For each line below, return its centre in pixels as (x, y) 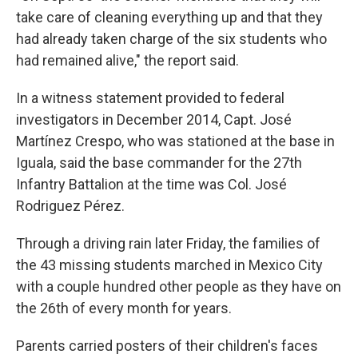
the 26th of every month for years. (124, 308)
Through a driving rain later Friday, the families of (168, 243)
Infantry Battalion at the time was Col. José (151, 184)
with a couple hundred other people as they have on (179, 286)
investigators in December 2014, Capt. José (154, 119)
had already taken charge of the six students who (171, 39)
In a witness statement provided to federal (150, 98)
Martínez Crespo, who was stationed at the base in (175, 141)
